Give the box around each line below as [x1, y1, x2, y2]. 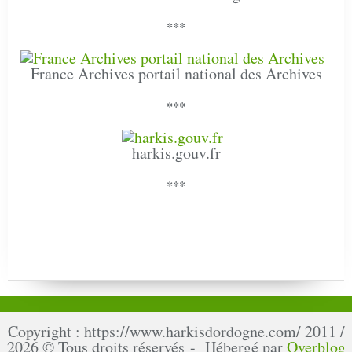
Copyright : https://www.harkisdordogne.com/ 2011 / [7, 320, 345, 342]
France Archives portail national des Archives [30, 62, 322, 84]
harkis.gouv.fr [131, 141, 221, 163]
